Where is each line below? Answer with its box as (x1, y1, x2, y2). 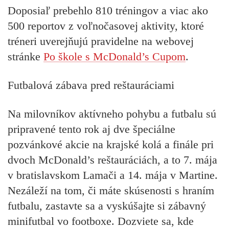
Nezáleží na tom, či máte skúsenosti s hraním (8, 184, 214, 197)
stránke (8, 50, 43, 63)
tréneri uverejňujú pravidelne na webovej (8, 34, 194, 48)
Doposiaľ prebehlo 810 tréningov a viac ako (8, 4, 208, 17)
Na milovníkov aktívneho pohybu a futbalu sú (8, 107, 216, 121)
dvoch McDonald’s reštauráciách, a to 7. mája (8, 153, 217, 167)
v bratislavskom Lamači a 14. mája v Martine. (8, 169, 218, 182)
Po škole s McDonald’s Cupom (43, 50, 186, 63)
